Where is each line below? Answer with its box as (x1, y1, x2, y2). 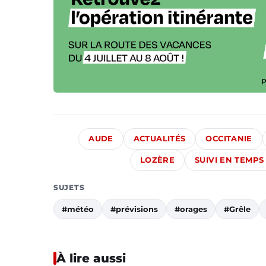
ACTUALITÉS (133, 134, 186, 144)
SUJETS (53, 183, 85, 192)
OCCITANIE (205, 134, 252, 144)
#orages (175, 204, 207, 214)
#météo (62, 204, 94, 214)
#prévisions (110, 204, 158, 214)
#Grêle (224, 204, 251, 214)
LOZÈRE (140, 156, 175, 165)
